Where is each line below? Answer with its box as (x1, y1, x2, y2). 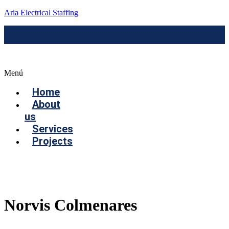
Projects (32, 135, 73, 147)
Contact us (14, 155, 54, 165)
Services (32, 123, 73, 135)
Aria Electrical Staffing (4, 8, 78, 17)
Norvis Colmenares (4, 196, 137, 215)
